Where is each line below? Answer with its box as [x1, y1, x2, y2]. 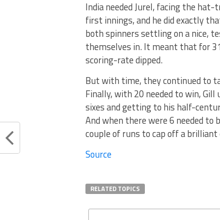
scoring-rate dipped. [85, 53, 163, 67]
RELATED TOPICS [90, 184, 140, 193]
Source [85, 147, 111, 161]
